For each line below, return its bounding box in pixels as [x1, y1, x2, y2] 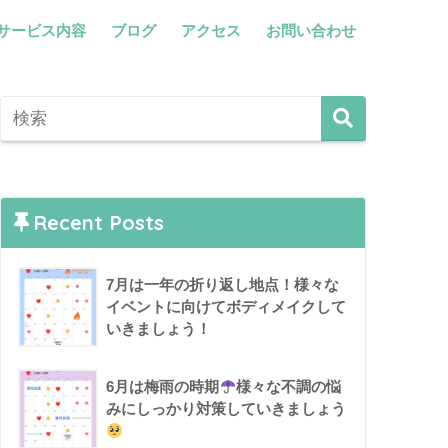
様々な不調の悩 [236, 378, 342, 396]
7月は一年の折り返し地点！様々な [106, 276, 340, 294]
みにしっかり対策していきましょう [106, 400, 347, 418]
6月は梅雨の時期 [106, 378, 220, 396]
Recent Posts [33, 210, 165, 236]
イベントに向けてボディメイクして [106, 298, 347, 316]
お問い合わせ [266, 22, 356, 39]
